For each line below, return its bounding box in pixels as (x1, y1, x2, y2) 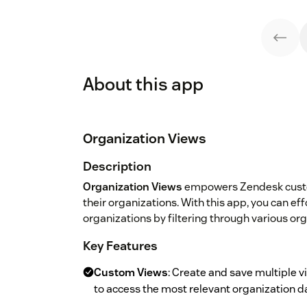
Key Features (83, 238, 158, 254)
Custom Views (94, 265, 168, 280)
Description (83, 158, 151, 175)
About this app (83, 73, 204, 96)
